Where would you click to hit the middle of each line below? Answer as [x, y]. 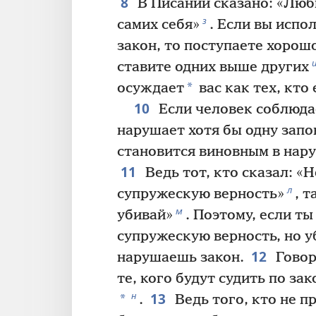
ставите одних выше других [213, 68]
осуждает [151, 89]
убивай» [145, 216]
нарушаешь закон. [181, 258]
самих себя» [158, 25]
